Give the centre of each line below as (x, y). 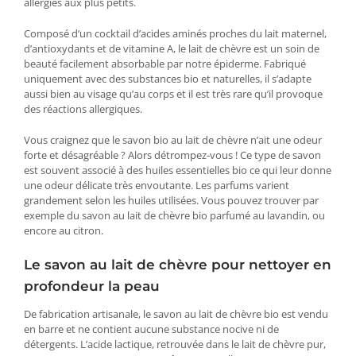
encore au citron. (64, 231)
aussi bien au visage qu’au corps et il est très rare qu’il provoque (173, 94)
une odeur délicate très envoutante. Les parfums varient (157, 186)
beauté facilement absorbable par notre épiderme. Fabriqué (165, 64)
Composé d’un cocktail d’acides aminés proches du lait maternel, (175, 34)
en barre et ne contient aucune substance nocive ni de (151, 329)
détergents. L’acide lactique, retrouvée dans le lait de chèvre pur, (175, 344)
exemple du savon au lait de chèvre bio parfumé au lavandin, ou (174, 216)
